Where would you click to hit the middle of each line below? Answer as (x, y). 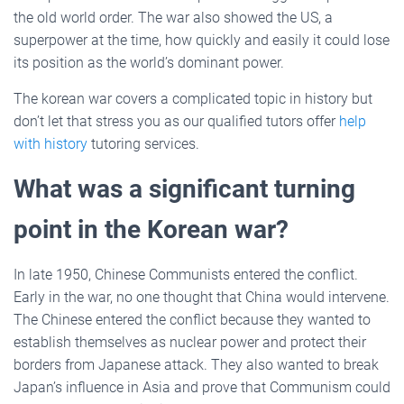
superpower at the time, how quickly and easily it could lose (202, 40)
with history (50, 143)
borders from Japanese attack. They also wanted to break (196, 364)
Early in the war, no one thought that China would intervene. (202, 297)
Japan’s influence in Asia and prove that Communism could (202, 387)
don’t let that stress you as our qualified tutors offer (176, 121)
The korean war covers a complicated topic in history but (193, 98)
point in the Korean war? (151, 229)
